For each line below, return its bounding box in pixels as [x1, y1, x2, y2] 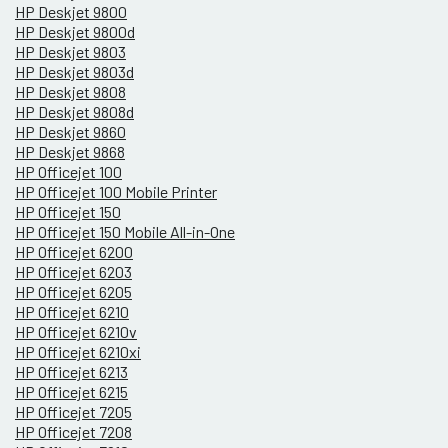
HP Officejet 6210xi [15, 342, 141, 362]
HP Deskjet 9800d [15, 22, 135, 42]
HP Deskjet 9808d [15, 102, 134, 122]
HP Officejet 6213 [15, 362, 128, 382]
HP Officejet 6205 [15, 282, 132, 302]
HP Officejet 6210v [15, 322, 137, 342]
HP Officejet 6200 [15, 242, 133, 262]
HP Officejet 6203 [15, 262, 132, 282]
